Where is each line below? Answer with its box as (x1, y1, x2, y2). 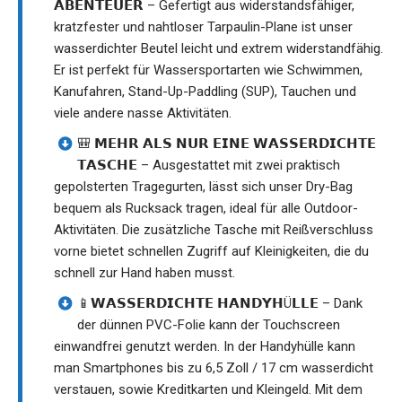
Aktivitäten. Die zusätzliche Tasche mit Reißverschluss (54, 221, 373, 238)
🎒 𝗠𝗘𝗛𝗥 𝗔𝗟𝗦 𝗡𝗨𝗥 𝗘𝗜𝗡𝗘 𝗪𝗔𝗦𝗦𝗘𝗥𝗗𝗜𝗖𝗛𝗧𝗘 (77, 135, 376, 152)
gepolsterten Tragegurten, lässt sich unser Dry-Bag (54, 178, 353, 195)
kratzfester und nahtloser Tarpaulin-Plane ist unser (54, 18, 353, 35)
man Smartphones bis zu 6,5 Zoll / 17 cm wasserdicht (54, 359, 373, 376)
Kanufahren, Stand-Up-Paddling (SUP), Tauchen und (54, 83, 356, 100)
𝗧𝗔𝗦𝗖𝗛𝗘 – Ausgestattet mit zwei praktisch (77, 156, 340, 173)
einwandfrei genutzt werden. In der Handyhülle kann (54, 337, 355, 354)
